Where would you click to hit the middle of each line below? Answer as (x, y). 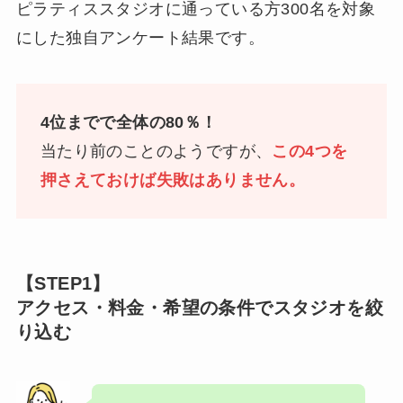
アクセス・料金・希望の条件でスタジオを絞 (199, 308)
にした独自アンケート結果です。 (140, 37)
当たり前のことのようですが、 (156, 152)
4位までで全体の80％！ (129, 123)
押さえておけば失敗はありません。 (173, 180)
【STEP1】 (63, 284)
